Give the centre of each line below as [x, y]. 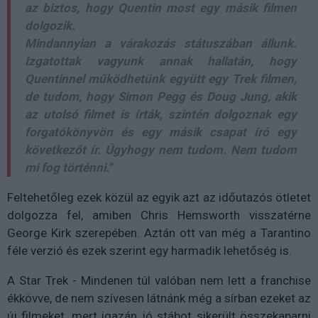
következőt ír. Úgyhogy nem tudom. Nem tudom [161, 149]
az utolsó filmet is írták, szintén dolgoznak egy [161, 114]
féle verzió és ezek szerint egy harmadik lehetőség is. [149, 250]
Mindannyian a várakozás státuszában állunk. [161, 43]
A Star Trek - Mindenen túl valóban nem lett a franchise [159, 280]
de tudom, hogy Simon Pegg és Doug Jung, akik [161, 96]
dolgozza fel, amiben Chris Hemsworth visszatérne [159, 215]
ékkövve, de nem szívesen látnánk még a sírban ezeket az [159, 298]
